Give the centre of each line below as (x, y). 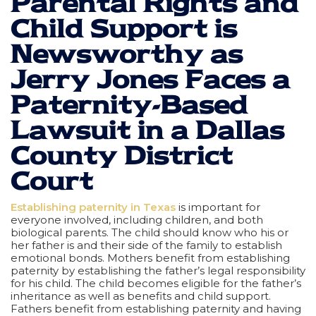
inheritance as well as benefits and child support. (141, 296)
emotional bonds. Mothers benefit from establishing (150, 257)
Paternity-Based (129, 104)
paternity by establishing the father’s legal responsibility (158, 270)
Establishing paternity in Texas (93, 207)
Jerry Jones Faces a (150, 79)
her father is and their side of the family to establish (146, 245)
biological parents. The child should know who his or (150, 232)
